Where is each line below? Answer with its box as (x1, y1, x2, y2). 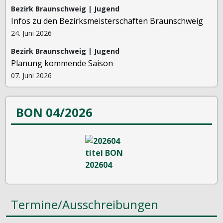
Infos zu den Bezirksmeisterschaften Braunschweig (11, 15, 203, 26)
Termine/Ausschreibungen (11, 196, 158, 213)
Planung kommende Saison (11, 58, 113, 69)
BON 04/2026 (16, 104, 93, 120)
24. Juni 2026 (11, 28, 52, 38)
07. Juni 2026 (11, 71, 52, 80)
